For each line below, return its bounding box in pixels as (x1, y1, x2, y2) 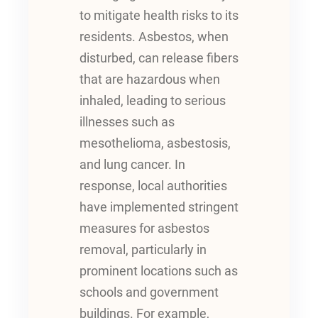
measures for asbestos (79, 221, 209, 236)
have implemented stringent (79, 199, 238, 214)
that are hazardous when (79, 72, 220, 87)
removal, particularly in (79, 242, 207, 257)
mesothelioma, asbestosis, (79, 136, 231, 150)
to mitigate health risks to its (79, 8, 238, 23)
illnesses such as (79, 114, 175, 129)
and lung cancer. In (79, 157, 185, 172)
